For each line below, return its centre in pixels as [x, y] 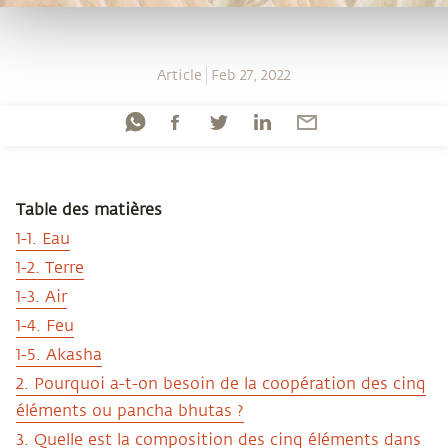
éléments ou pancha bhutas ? [130, 411]
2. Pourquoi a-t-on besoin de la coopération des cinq [221, 384]
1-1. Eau [43, 239]
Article [179, 75]
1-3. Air [41, 297]
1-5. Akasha [59, 355]
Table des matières [89, 210]
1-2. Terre [50, 268]
